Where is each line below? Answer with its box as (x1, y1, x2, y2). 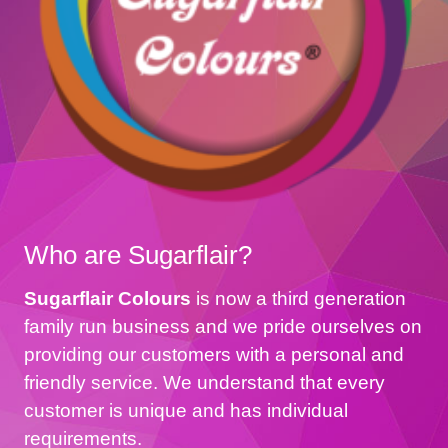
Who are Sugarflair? (24, 240, 252, 269)
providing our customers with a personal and (24, 344, 404, 366)
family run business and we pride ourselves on (24, 316, 422, 338)
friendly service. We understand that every (24, 372, 385, 394)
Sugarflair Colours (24, 288, 191, 310)
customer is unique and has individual (24, 400, 348, 422)
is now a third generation (191, 288, 406, 310)
